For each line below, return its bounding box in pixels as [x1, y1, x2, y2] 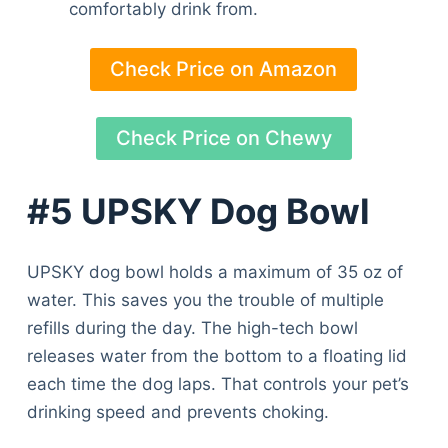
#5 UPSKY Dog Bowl [26, 190, 370, 233]
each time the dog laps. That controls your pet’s [26, 373, 409, 394]
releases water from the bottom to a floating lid [26, 345, 407, 366]
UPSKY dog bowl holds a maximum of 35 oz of [26, 261, 403, 282]
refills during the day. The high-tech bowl [26, 317, 358, 338]
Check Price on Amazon [110, 57, 338, 82]
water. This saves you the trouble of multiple [26, 289, 384, 310]
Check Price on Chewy [115, 125, 332, 150]
